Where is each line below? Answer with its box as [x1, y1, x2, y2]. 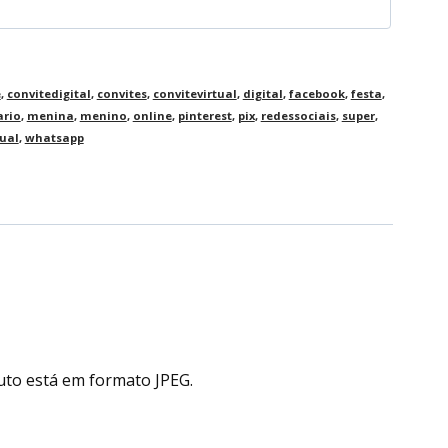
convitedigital [6, 85, 91, 101]
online [132, 107, 172, 123]
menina [26, 107, 74, 123]
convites [96, 85, 147, 101]
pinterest [177, 107, 232, 123]
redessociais [260, 107, 336, 123]
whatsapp [24, 129, 84, 145]
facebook [288, 85, 345, 101]
